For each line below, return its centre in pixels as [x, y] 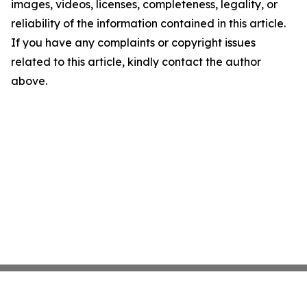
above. [29, 81]
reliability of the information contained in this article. [148, 23]
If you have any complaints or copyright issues [133, 42]
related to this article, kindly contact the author [136, 62]
